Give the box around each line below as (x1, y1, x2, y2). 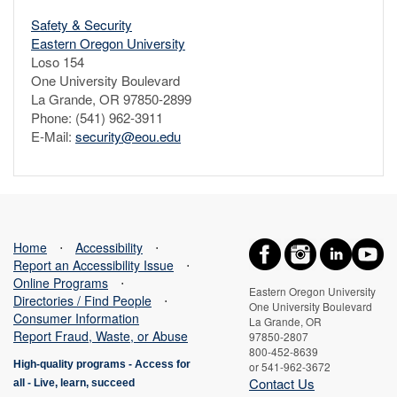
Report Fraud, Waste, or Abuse (13, 326, 188, 345)
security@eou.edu (75, 126, 181, 145)
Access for (135, 357, 191, 370)
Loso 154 (31, 51, 84, 71)
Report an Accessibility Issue (13, 255, 174, 274)
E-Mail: (31, 126, 75, 145)
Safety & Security (31, 14, 132, 34)
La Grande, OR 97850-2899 (31, 89, 191, 108)
